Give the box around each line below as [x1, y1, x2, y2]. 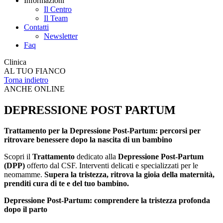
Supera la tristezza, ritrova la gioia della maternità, [44, 170, 215, 179]
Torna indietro [4, 75, 48, 84]
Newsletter [44, 31, 78, 40]
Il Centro [44, 4, 72, 13]
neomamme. [4, 170, 44, 179]
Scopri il [4, 152, 32, 161]
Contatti [24, 22, 49, 31]
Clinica [4, 57, 26, 66]
